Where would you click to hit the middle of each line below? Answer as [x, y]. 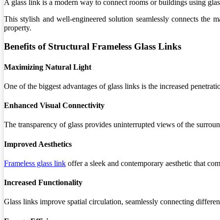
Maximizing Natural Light [48, 67]
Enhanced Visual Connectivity [54, 106]
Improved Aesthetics [38, 144]
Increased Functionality [43, 183]
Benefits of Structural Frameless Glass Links [93, 47]
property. [18, 27]
